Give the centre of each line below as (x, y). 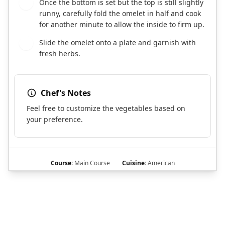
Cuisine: (134, 163)
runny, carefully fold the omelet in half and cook (120, 13)
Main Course (91, 163)
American (160, 163)
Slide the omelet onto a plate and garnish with (118, 42)
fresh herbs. (60, 53)
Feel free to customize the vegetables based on (106, 108)
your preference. (55, 119)
